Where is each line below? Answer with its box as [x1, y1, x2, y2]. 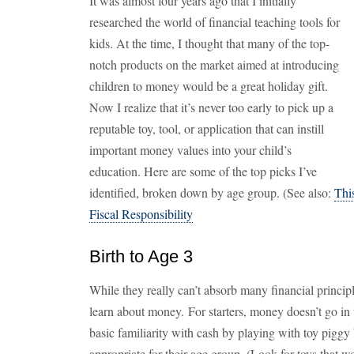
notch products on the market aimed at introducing [89, 56, 339, 73]
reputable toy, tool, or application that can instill [89, 120, 324, 137]
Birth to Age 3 [89, 247, 193, 266]
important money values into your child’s [89, 141, 292, 158]
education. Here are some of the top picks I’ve [89, 163, 317, 179]
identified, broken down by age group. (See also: [89, 184, 334, 201]
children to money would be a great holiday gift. [89, 77, 328, 94]
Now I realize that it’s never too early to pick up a [89, 99, 333, 115]
